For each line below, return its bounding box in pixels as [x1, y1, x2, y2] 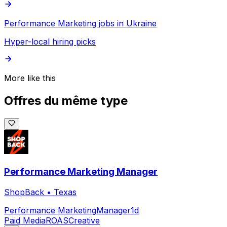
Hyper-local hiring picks [4, 36, 96, 47]
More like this [4, 73, 56, 84]
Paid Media [4, 215, 46, 225]
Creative [68, 215, 100, 225]
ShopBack [4, 186, 44, 197]
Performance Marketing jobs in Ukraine [4, 18, 157, 29]
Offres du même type [4, 93, 128, 108]
